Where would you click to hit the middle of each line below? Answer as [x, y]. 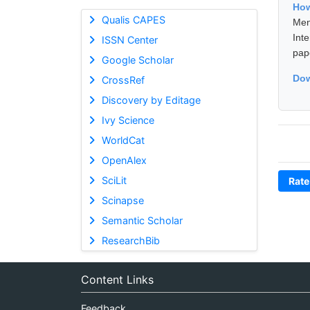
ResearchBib [130, 240]
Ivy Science [128, 120]
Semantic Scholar [142, 220]
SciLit [114, 180]
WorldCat [123, 140]
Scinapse [122, 200]
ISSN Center [129, 39]
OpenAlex [124, 160]
